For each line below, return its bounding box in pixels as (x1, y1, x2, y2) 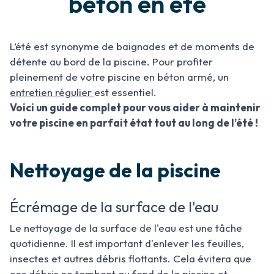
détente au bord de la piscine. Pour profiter (10, 55, 213, 68)
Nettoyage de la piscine (10, 158, 221, 182)
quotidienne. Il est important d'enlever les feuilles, (10, 237, 244, 250)
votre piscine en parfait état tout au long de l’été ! (10, 116, 258, 129)
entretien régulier (10, 86, 94, 98)
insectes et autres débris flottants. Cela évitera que (10, 252, 251, 265)
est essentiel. (94, 86, 159, 98)
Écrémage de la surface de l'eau (10, 198, 218, 216)
